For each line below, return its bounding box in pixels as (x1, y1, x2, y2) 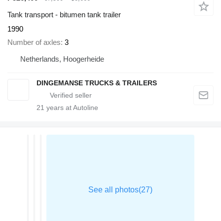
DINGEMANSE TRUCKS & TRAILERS (37, 78, 157, 87)
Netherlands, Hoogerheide (20, 54, 104, 63)
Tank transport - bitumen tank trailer (7, 10, 121, 19)
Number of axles (7, 37, 61, 46)
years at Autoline (44, 103, 98, 111)
